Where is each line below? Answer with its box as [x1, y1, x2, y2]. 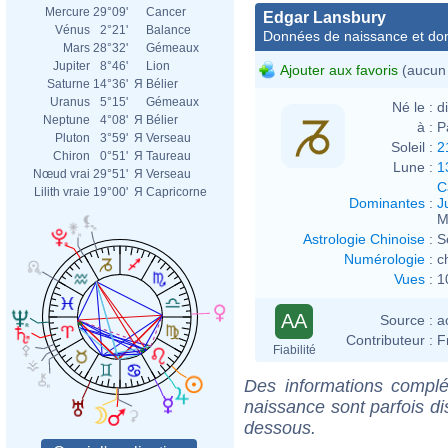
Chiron [53, 149, 90, 163]
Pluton [55, 131, 90, 145]
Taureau [146, 149, 191, 163]
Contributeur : [346, 331, 433, 348]
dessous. [244, 417, 316, 438]
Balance [146, 23, 191, 37]
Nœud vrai [33, 167, 90, 181]
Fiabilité [272, 342, 316, 357]
